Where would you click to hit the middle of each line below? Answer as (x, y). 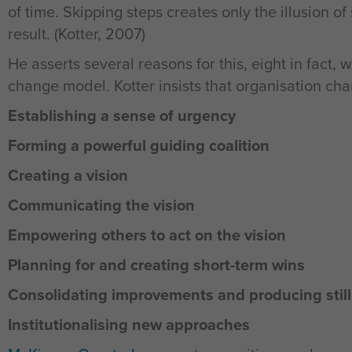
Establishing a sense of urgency (122, 115)
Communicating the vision (101, 205)
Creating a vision (68, 175)
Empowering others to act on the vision (147, 235)
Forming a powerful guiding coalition (139, 145)
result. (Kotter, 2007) (77, 33)
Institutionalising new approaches (129, 324)
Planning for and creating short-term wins (156, 264)
